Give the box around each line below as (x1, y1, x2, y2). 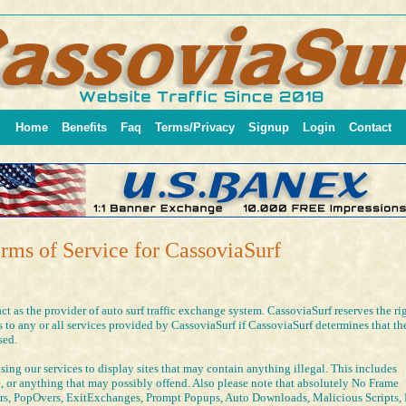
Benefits (61, 121, 107, 134)
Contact (348, 121, 391, 134)
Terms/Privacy (154, 121, 235, 134)
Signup (247, 121, 289, 134)
